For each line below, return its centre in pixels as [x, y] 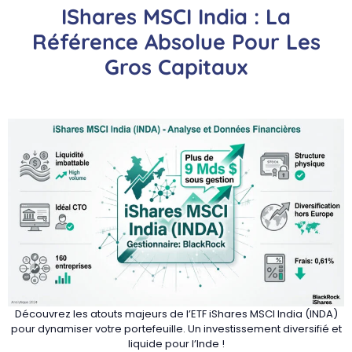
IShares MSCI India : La [176, 16]
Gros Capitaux [176, 66]
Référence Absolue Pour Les [176, 41]
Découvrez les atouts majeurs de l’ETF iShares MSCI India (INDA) [176, 313]
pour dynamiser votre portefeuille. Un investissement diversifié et [176, 328]
